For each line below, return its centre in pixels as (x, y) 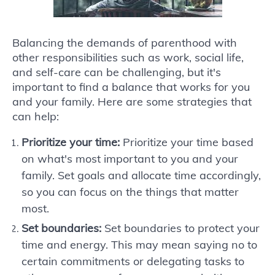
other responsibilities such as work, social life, (128, 57)
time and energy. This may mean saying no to (139, 245)
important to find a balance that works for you (131, 87)
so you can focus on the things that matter (130, 192)
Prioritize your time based (187, 142)
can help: (36, 116)
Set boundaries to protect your (180, 228)
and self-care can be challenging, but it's (117, 72)
